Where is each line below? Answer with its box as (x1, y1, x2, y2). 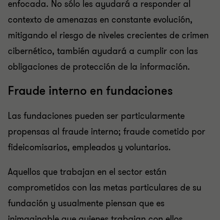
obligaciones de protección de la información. (8, 61, 190, 73)
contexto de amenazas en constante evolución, (8, 14, 192, 26)
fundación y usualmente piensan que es (8, 197, 165, 209)
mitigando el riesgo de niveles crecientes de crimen (8, 29, 209, 41)
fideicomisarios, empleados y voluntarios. (8, 141, 171, 153)
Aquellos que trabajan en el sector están (8, 166, 166, 178)
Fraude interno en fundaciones (8, 83, 173, 99)
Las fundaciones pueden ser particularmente (8, 110, 185, 122)
